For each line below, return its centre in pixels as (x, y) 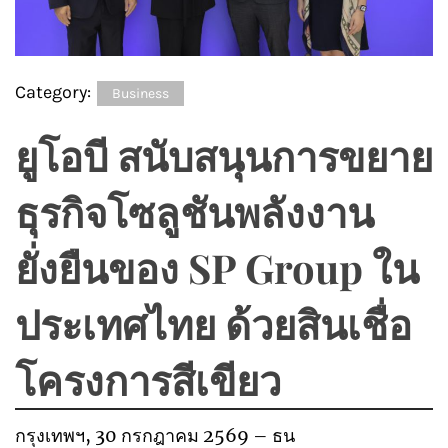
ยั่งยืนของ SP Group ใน (217, 267)
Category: (55, 91)
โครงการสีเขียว (148, 379)
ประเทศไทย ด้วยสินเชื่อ (213, 323)
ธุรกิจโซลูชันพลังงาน (194, 211)
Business (140, 93)
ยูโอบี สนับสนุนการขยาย (224, 155)
